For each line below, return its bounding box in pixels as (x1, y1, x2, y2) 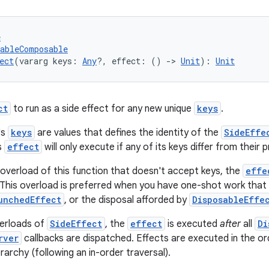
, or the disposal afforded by (64, 194, 189, 206)
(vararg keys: (14, 55, 82, 67)
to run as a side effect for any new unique (11, 103, 194, 115)
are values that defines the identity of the (35, 127, 221, 139)
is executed (165, 218, 220, 230)
